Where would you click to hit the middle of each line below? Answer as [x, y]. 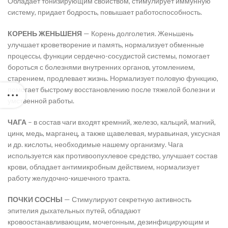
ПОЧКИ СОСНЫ [35, 199]
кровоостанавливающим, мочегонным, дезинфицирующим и [108, 222]
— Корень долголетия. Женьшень [138, 34]
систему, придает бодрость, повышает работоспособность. [105, 12]
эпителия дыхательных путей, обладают [74, 211]
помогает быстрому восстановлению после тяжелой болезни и [111, 90]
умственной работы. [41, 101]
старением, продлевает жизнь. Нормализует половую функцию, [113, 78]
